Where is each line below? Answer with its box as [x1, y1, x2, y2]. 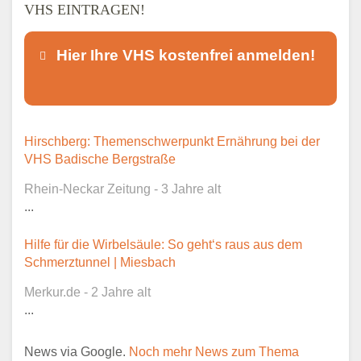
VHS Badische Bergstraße [24, 151, 176, 166]
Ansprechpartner [91, 254, 200, 268]
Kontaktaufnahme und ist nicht [82, 149, 255, 164]
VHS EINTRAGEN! [24, 2, 145, 19]
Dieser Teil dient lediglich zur [82, 131, 248, 146]
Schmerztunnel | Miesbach [24, 255, 176, 269]
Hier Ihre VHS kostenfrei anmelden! [56, 46, 315, 64]
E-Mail [91, 332, 132, 346]
